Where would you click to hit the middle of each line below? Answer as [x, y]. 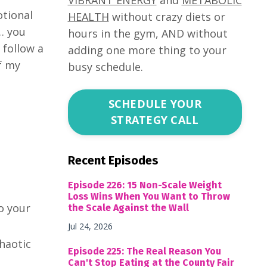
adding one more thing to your [147, 50]
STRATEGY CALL [155, 120]
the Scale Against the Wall [128, 207]
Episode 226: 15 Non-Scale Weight [145, 185]
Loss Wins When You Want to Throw [149, 196]
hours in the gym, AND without [148, 33]
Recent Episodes [113, 160]
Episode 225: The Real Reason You [144, 251]
